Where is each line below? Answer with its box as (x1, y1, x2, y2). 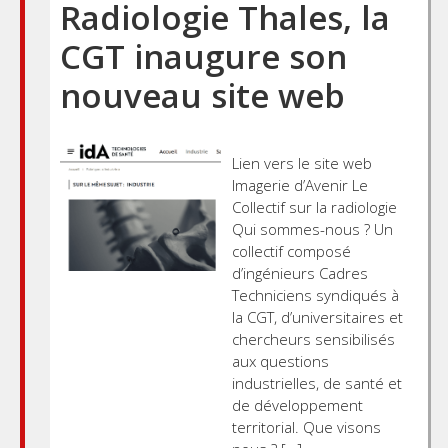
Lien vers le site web (231, 152, 372, 173)
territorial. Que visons (231, 416, 381, 437)
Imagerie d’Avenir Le (231, 174, 368, 195)
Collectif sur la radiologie (231, 196, 397, 217)
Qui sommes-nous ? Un (231, 218, 393, 239)
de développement (231, 394, 363, 415)
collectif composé (231, 240, 351, 261)
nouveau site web (60, 72, 345, 118)
